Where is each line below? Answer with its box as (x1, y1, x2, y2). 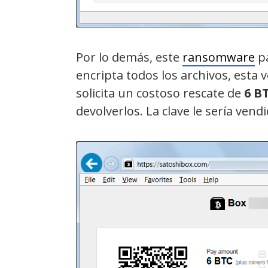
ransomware (182, 49, 255, 66)
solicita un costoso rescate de (76, 85, 244, 102)
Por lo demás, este (76, 49, 182, 66)
